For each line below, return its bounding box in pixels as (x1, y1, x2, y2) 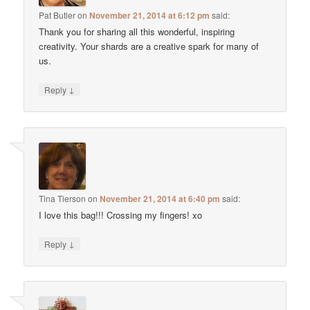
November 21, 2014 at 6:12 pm (89, 9, 210, 22)
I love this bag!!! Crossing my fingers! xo (39, 208, 203, 221)
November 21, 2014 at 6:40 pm (100, 192, 221, 205)
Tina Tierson (39, 192, 86, 204)
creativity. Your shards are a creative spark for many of (39, 39, 259, 53)
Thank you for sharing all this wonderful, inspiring (39, 25, 235, 39)
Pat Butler (39, 9, 76, 21)
